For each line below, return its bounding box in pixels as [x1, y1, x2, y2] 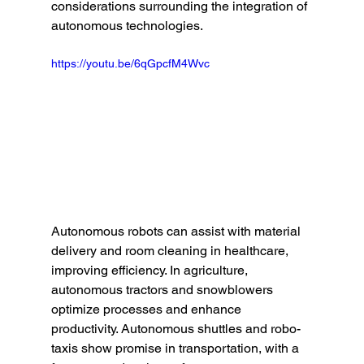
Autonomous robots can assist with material [50, 223, 304, 240]
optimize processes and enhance [50, 301, 245, 318]
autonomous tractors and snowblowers [50, 282, 276, 298]
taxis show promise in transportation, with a [50, 340, 302, 357]
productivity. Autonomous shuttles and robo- [50, 321, 301, 337]
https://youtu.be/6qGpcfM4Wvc [50, 57, 210, 70]
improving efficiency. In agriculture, [50, 262, 251, 279]
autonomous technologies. [50, 18, 203, 33]
